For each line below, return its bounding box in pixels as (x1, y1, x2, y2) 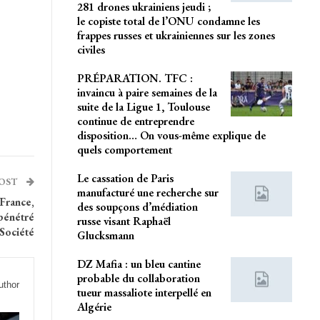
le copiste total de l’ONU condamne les (76, 13, 260, 29)
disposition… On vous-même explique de (76, 127, 266, 143)
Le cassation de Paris (76, 170, 174, 186)
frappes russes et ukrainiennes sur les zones (76, 27, 275, 43)
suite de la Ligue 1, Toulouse (76, 99, 210, 114)
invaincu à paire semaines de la (76, 84, 217, 100)
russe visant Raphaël (76, 213, 171, 229)
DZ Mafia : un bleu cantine (76, 256, 201, 271)
